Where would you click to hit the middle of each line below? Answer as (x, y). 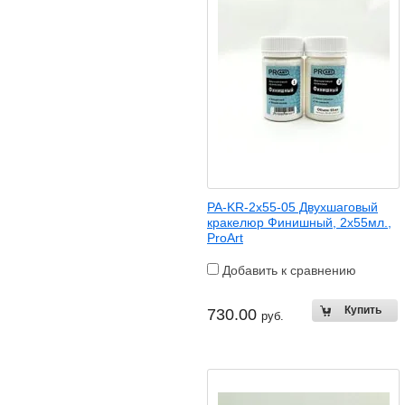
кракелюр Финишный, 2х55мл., (299, 222)
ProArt (225, 238)
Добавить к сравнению (287, 270)
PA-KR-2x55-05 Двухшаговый (292, 207)
